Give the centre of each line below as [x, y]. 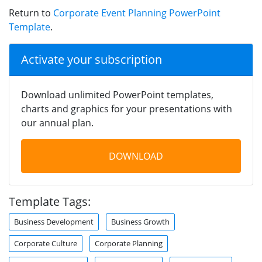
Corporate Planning [129, 243]
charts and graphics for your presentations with [127, 108]
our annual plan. [57, 123]
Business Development [54, 221]
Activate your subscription [92, 59]
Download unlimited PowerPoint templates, [117, 94]
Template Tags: [50, 201]
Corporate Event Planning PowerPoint [137, 13]
